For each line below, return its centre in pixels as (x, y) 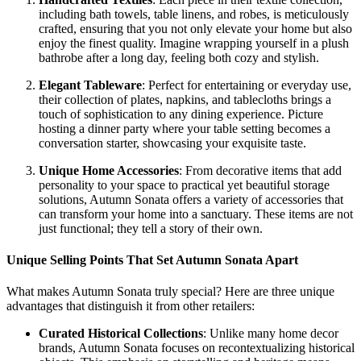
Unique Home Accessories (109, 170)
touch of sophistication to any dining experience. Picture (181, 114)
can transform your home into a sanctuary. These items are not (196, 214)
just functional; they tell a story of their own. (151, 228)
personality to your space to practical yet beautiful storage (184, 185)
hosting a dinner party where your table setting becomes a (185, 128)
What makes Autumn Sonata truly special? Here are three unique (170, 292)
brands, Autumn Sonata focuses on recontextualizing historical (197, 348)
